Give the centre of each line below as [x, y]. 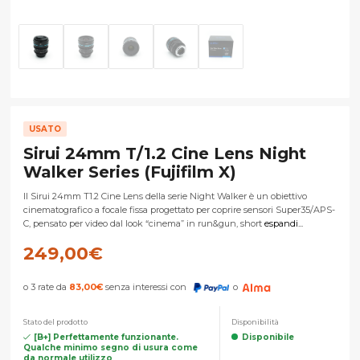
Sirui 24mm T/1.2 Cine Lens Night [165, 154]
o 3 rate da [46, 287]
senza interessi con [146, 287]
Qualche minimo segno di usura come [110, 347]
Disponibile [268, 337]
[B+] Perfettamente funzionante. [106, 337]
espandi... [284, 224]
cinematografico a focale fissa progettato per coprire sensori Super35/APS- [179, 210]
